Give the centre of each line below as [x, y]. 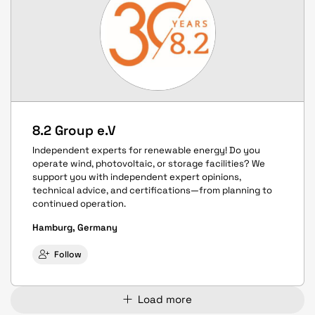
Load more [165, 300]
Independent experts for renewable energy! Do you [146, 150]
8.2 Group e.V [74, 130]
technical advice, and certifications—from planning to [152, 191]
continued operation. [79, 204]
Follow [68, 255]
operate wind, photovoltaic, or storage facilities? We [149, 164]
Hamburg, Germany [75, 228]
